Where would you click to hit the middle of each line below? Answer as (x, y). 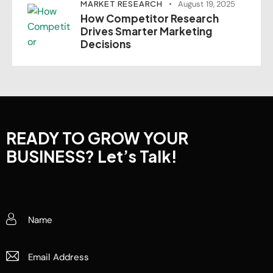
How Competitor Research (150, 19)
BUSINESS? (52, 157)
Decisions (106, 44)
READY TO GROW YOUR (97, 138)
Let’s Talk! (137, 157)
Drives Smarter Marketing (146, 31)
